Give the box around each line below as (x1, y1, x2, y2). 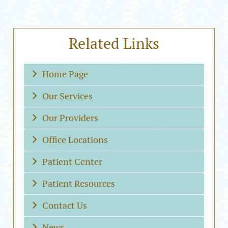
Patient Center (42, 156, 103, 168)
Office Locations (42, 134, 108, 146)
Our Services (42, 90, 93, 102)
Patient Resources (42, 178, 116, 190)
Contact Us (42, 199, 88, 212)
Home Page (42, 68, 89, 80)
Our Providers (42, 112, 99, 124)
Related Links (69, 34, 159, 54)
